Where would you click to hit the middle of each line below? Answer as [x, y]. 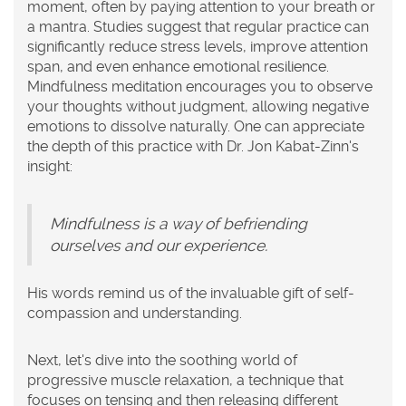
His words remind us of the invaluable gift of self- [191, 293]
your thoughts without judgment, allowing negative [198, 106]
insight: [50, 166]
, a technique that [286, 380]
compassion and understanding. [135, 313]
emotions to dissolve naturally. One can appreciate [196, 126]
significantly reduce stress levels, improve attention [198, 46]
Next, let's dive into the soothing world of [162, 360]
